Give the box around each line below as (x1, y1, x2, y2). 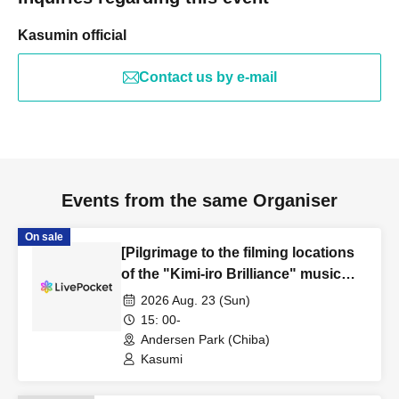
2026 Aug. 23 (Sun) (141, 293, 250, 307)
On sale (25, 231, 63, 243)
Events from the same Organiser (61, 191, 338, 210)
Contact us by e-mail (138, 69, 277, 85)
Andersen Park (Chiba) (141, 332, 270, 346)
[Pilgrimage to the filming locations (121, 245, 354, 260)
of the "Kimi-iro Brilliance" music (121, 266, 341, 281)
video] (121, 288, 163, 303)
